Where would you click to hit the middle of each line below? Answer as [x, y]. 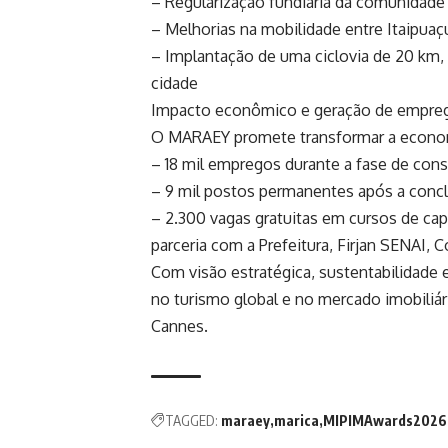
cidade [174, 83]
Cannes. [179, 326]
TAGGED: [191, 421]
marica [296, 421]
